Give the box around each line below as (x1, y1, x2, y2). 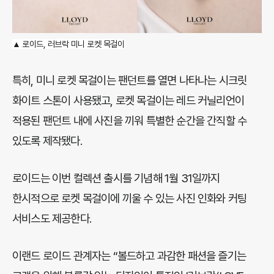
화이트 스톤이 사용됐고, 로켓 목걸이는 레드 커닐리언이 (12, 94, 245, 108)
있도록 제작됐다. (12, 134, 82, 148)
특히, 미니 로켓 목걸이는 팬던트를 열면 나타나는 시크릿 (12, 73, 247, 87)
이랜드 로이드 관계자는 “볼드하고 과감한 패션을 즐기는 (12, 249, 246, 263)
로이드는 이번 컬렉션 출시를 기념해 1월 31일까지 (12, 171, 220, 185)
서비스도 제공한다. (12, 212, 91, 226)
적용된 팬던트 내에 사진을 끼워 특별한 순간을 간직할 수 (12, 114, 247, 128)
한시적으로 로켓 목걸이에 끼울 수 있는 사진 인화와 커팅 (12, 191, 247, 206)
